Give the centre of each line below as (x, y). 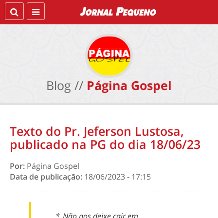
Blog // (65, 85)
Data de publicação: (47, 177)
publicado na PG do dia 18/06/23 (105, 144)
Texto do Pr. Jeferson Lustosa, (97, 131)
